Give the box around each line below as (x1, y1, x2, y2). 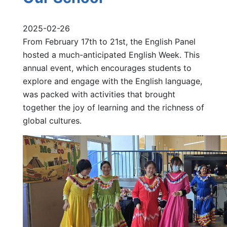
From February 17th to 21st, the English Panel (23, 36, 196, 47)
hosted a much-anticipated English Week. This (23, 49, 200, 60)
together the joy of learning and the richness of (23, 102, 204, 112)
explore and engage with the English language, (23, 75, 202, 86)
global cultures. (23, 115, 82, 126)
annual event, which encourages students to (23, 62, 192, 73)
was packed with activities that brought (23, 89, 175, 99)
